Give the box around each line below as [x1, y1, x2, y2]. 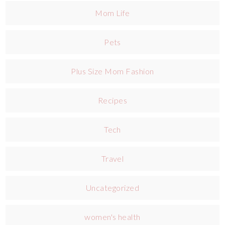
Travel [101, 153, 124, 163]
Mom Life [95, 8, 130, 18]
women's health [84, 211, 141, 221]
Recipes [97, 95, 128, 105]
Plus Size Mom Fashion [71, 66, 154, 76]
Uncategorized [85, 182, 140, 192]
